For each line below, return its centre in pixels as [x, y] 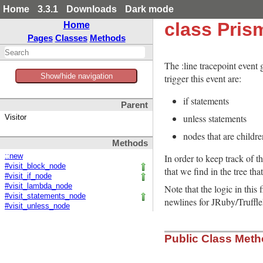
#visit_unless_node [37, 206]
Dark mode [149, 9]
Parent [134, 105]
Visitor [16, 118]
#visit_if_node [28, 176]
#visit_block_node [35, 166]
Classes [71, 38]
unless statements [215, 118]
